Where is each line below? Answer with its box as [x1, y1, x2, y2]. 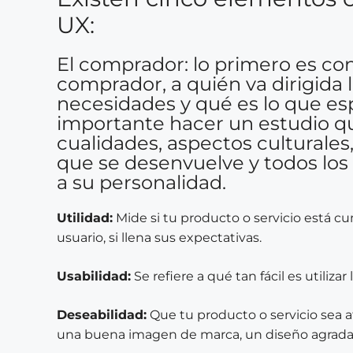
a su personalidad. [57, 171, 226, 194]
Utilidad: [57, 210, 113, 225]
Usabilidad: [57, 269, 131, 284]
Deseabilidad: [57, 307, 147, 322]
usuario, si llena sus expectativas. [57, 230, 262, 245]
